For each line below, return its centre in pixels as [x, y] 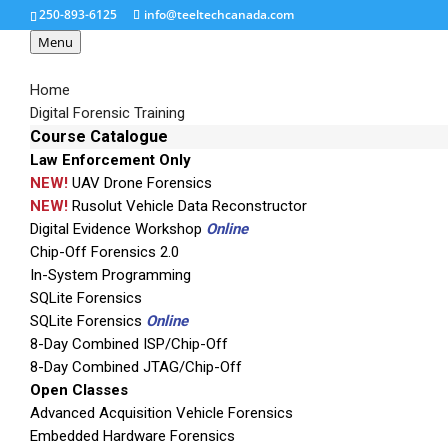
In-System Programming [110, 275]
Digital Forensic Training [107, 113]
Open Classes [79, 390]
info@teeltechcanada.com [219, 14]
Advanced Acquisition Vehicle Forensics [161, 413]
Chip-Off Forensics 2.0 [104, 252]
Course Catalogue [99, 136]
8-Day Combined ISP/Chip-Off [129, 344]
